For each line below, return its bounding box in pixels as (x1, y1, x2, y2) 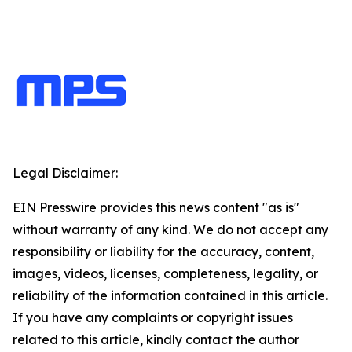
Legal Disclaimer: (13, 165, 118, 181)
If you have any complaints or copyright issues (13, 310, 293, 325)
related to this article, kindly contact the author (13, 332, 299, 347)
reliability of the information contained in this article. (13, 288, 328, 303)
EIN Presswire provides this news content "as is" (13, 200, 299, 215)
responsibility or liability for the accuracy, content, (13, 244, 314, 259)
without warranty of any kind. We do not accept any (13, 222, 328, 237)
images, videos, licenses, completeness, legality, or (13, 266, 318, 281)
